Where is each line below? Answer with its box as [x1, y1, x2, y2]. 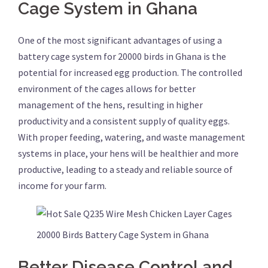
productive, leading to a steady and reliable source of [18, 163, 233, 175]
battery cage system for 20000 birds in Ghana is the [18, 50, 226, 62]
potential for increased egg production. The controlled [18, 66, 242, 78]
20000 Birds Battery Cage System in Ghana [36, 229, 209, 240]
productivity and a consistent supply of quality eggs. [18, 115, 230, 127]
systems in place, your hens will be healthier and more [18, 147, 239, 159]
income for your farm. [18, 179, 106, 191]
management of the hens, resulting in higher [18, 99, 203, 111]
